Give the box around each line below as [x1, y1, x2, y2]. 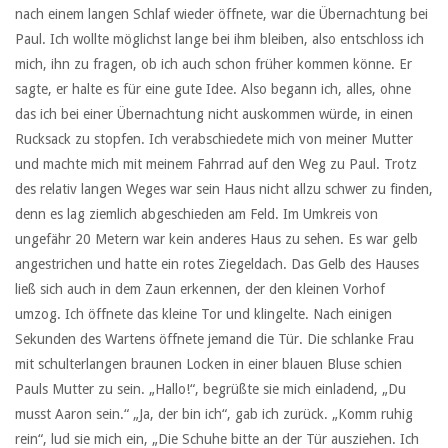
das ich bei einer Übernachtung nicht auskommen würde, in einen [15, 106, 413, 122]
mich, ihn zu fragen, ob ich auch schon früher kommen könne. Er [15, 56, 412, 72]
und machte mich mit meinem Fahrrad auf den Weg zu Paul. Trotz [15, 156, 417, 172]
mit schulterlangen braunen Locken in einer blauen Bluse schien [15, 356, 402, 372]
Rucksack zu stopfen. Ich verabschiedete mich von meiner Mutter [15, 131, 413, 147]
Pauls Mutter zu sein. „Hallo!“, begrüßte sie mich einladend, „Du [15, 381, 406, 397]
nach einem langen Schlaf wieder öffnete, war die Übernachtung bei [15, 6, 428, 22]
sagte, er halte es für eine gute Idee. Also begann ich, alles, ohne [15, 81, 411, 97]
